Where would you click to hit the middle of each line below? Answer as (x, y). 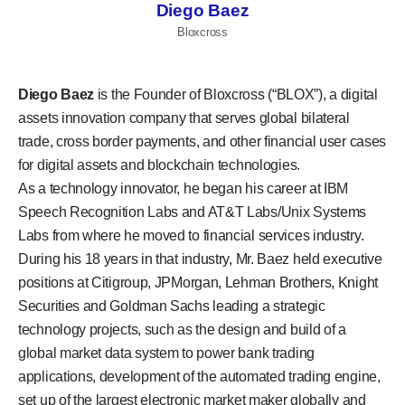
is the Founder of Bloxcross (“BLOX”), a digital (236, 94)
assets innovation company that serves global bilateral (184, 118)
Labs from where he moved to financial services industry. (191, 235)
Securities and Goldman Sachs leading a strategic (172, 306)
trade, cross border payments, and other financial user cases (202, 141)
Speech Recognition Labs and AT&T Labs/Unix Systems (193, 212)
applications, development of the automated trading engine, (199, 376)
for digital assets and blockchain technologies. (159, 165)
